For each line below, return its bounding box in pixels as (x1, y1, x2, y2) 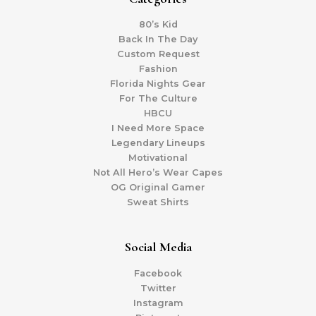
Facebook (134, 268, 182, 279)
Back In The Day (119, 34, 197, 45)
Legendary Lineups (111, 138, 205, 149)
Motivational (128, 152, 188, 164)
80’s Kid (138, 19, 178, 30)
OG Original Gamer (111, 182, 205, 193)
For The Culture (119, 93, 197, 104)
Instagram (133, 298, 183, 309)
